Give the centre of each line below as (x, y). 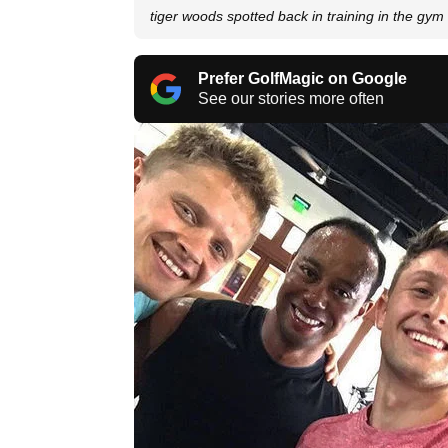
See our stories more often (291, 99)
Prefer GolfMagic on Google (302, 79)
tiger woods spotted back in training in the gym (297, 16)
